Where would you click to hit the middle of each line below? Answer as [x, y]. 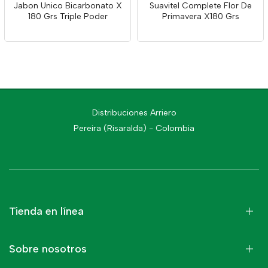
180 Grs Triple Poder [68, 16]
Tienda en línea [46, 211]
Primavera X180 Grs [200, 16]
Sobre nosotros [48, 249]
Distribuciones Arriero [134, 113]
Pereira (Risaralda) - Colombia [134, 128]
